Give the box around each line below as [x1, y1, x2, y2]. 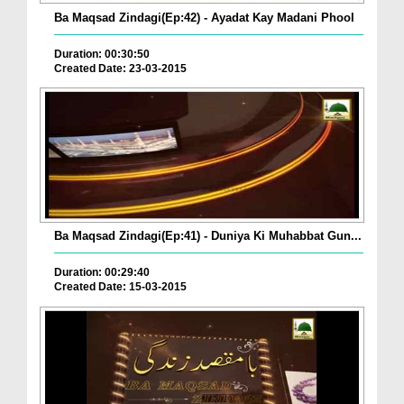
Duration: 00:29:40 [54, 266, 150, 280]
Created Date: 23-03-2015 [54, 61, 187, 75]
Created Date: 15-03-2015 [54, 280, 187, 294]
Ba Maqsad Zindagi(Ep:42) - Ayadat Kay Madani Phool [54, 10, 354, 24]
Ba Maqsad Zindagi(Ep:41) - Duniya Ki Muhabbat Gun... [54, 229, 362, 243]
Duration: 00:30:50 [54, 47, 150, 60]
